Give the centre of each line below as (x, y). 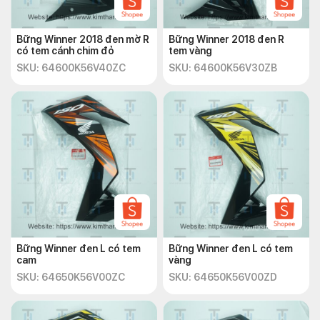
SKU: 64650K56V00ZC (71, 277)
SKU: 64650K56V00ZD (223, 277)
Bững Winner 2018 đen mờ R (83, 39)
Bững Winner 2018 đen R (226, 39)
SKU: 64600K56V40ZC (71, 68)
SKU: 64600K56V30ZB (223, 68)
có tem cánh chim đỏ (65, 51)
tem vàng (190, 51)
